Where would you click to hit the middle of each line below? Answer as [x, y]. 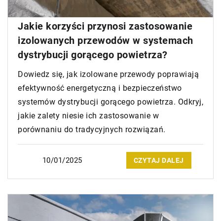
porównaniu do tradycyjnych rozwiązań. [92, 130]
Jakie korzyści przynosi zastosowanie [105, 26]
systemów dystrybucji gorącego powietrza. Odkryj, [110, 102]
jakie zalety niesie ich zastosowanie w [88, 116]
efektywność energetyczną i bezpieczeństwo [100, 88]
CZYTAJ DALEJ [159, 161]
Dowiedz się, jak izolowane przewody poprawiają [108, 74]
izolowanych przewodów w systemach [106, 41]
